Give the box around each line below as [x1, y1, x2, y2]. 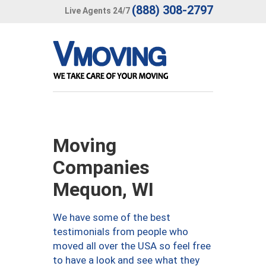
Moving [53, 134, 116, 157]
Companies [53, 156, 150, 179]
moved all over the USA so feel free [53, 240, 211, 252]
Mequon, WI [53, 178, 154, 201]
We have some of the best [53, 211, 170, 223]
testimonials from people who [53, 226, 188, 237]
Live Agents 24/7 [65, 5, 130, 15]
